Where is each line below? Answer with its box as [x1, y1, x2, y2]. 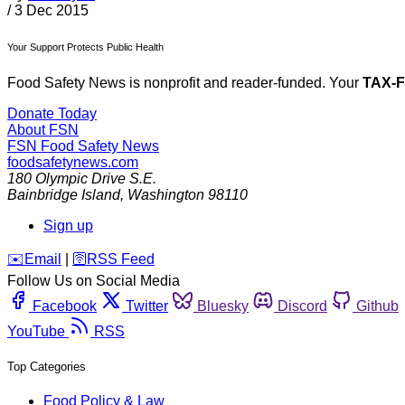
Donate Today [7, 106, 97, 122]
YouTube [7, 324, 65, 340]
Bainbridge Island [7, 187, 120, 203]
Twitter [126, 298, 168, 315]
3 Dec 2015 [14, 3, 89, 19]
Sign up [43, 218, 93, 234]
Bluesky [197, 298, 249, 315]
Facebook [33, 298, 97, 315]
